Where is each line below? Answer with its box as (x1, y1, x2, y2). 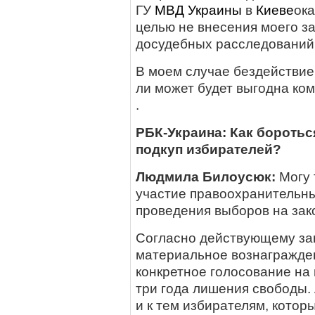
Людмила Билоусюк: (136, 169, 279, 184)
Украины (188, 3, 242, 18)
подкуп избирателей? (136, 142, 281, 157)
